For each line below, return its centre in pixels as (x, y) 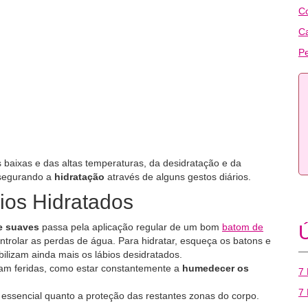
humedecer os (216, 268)
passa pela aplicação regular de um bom (131, 227)
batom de (243, 227)
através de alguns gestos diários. (178, 177)
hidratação (79, 177)
